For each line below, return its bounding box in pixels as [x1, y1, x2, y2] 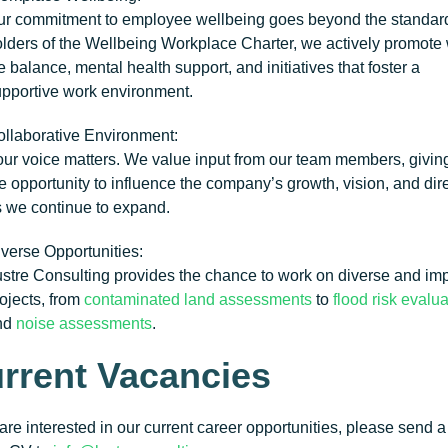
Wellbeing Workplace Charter [84, 35, 293, 52]
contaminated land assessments [83, 291, 312, 308]
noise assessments [15, 315, 152, 332]
